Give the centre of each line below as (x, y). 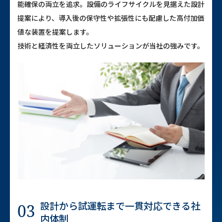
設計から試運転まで (83, 206)
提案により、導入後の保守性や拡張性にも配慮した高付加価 (111, 18)
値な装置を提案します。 (55, 32)
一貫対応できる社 (163, 206)
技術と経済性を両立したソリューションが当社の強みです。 (111, 46)
